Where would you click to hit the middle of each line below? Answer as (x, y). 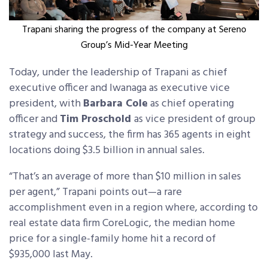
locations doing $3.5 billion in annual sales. (107, 151)
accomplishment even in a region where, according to (133, 208)
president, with (46, 104)
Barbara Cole (115, 104)
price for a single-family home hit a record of (112, 239)
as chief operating (191, 104)
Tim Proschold (97, 120)
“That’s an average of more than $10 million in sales (125, 177)
